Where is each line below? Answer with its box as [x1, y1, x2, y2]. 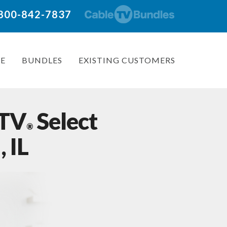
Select [32, 107, 97, 135]
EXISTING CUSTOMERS [79, 55, 175, 65]
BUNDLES [22, 55, 62, 65]
